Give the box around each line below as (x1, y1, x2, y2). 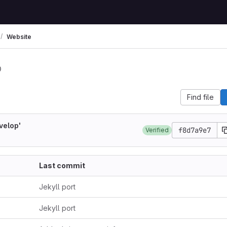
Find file (187, 93, 214, 101)
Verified (145, 126, 169, 134)
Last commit (39, 161, 85, 170)
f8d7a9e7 (178, 126, 211, 135)
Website (7, 32, 31, 41)
